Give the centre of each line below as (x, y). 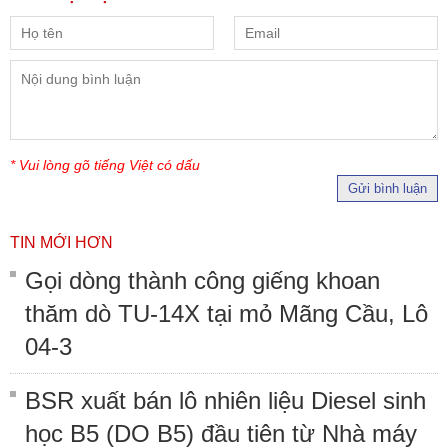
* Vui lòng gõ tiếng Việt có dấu (105, 164)
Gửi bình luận (387, 188)
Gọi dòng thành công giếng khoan (202, 280)
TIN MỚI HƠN (61, 242)
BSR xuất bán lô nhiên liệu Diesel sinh (225, 400)
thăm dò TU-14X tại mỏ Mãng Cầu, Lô (226, 313)
